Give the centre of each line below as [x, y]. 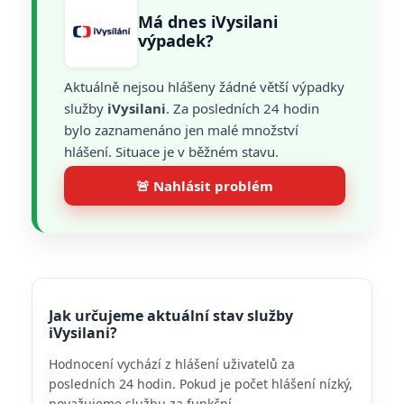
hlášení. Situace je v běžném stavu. [171, 151]
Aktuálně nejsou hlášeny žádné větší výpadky [204, 87]
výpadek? [176, 41]
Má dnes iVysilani [208, 22]
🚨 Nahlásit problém [205, 186]
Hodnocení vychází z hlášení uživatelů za [172, 364]
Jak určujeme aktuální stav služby [171, 316]
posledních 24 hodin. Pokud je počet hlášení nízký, [201, 384]
